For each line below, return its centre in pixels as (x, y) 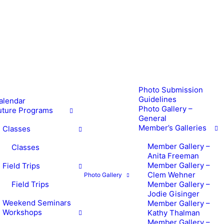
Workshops (22, 212)
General (152, 118)
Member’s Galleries (172, 128)
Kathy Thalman (174, 213)
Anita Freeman (173, 156)
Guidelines (157, 99)
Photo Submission (171, 90)
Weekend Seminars (37, 203)
